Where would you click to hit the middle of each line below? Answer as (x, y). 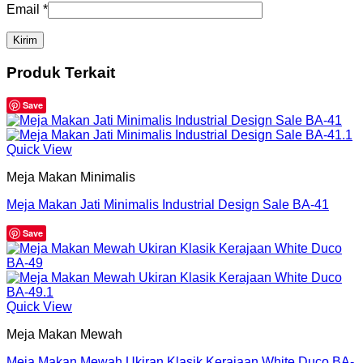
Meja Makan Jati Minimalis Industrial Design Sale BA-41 (168, 204)
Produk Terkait (61, 73)
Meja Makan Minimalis (71, 177)
